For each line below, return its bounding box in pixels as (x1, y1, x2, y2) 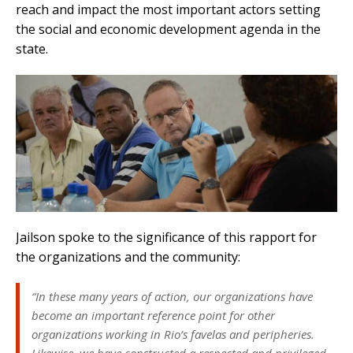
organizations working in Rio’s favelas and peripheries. (32, 325, 314, 342)
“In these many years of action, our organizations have (32, 288, 313, 304)
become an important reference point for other (32, 307, 275, 323)
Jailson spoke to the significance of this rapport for (16, 228, 317, 246)
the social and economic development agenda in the (16, 20, 321, 38)
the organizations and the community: (16, 247, 240, 266)
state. (16, 39, 48, 58)
